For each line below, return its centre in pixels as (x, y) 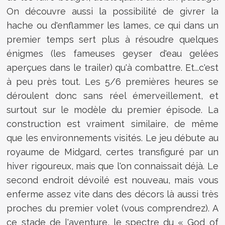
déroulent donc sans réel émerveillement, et (113, 95)
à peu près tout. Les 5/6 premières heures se (113, 81)
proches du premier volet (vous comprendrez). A (113, 208)
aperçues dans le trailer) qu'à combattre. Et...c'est (113, 67)
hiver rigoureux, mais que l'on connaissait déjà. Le (113, 166)
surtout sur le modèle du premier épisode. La (113, 109)
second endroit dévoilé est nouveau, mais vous (113, 180)
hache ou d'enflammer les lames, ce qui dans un (113, 25)
